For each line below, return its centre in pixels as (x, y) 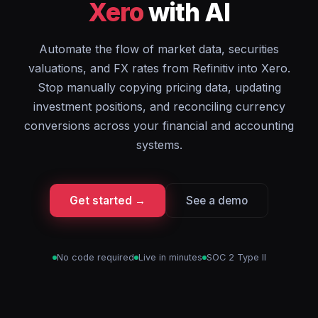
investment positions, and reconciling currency (159, 106)
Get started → (108, 201)
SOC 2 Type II (236, 257)
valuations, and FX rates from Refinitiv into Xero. (159, 68)
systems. (159, 145)
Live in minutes (170, 257)
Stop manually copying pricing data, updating (159, 87)
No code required (95, 257)
